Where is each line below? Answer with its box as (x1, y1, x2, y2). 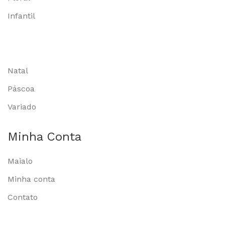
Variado (8, 101, 36, 111)
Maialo (8, 156, 33, 166)
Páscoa (8, 83, 35, 93)
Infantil (8, 11, 35, 21)
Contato (8, 192, 38, 202)
